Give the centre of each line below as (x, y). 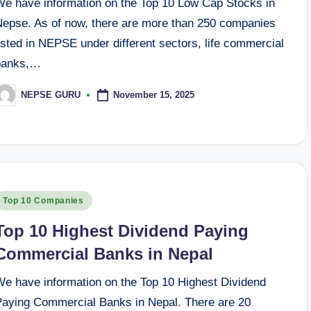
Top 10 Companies (43, 201)
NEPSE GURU (51, 95)
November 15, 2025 (154, 94)
